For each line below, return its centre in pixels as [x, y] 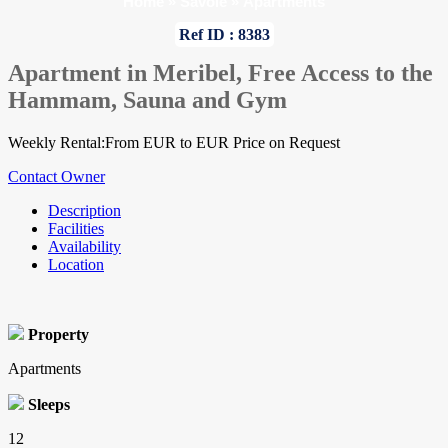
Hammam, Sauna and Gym [147, 100]
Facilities [76, 229]
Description [84, 211]
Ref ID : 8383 [224, 34]
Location [76, 265]
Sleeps [49, 405]
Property [58, 335]
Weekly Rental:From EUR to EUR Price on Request [174, 143]
